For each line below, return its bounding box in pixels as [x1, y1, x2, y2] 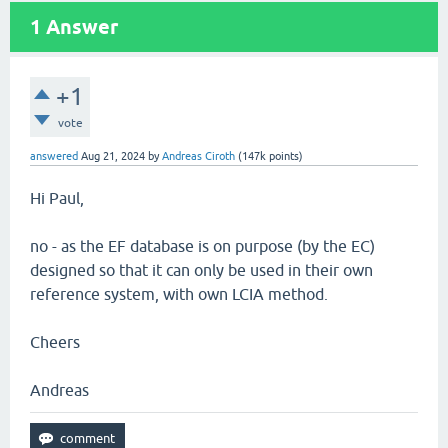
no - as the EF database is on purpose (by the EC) [30, 237, 375, 255]
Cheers [30, 333, 80, 351]
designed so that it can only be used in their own [30, 261, 373, 279]
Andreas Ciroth [162, 150, 235, 162]
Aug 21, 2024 [81, 150, 145, 162]
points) [266, 150, 303, 162]
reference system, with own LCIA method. [30, 285, 328, 303]
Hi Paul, [30, 189, 84, 207]
